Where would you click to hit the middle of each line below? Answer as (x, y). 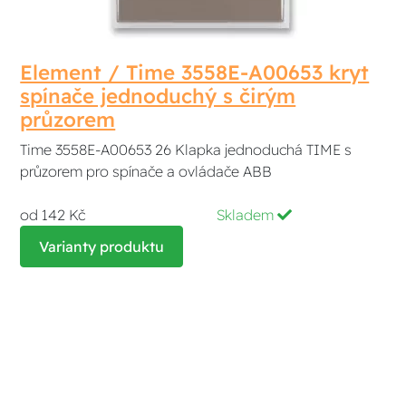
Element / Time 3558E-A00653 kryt (195, 72)
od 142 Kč (53, 214)
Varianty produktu (102, 246)
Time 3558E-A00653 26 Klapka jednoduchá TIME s (186, 149)
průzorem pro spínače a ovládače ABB (146, 171)
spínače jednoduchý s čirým (158, 96)
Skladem (246, 214)
